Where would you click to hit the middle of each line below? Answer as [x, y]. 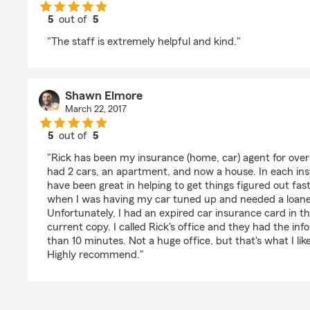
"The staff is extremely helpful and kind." [144, 42]
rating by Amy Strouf [123, 32]
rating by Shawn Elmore [129, 148]
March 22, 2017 [95, 109]
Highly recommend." [95, 255]
